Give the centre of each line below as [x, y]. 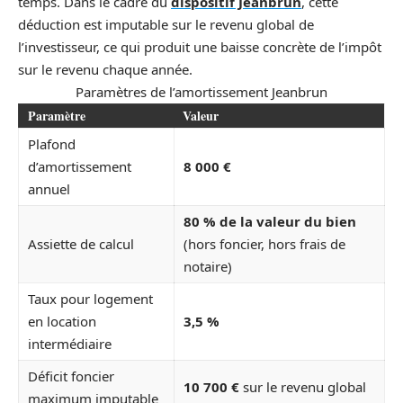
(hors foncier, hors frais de [264, 244]
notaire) [208, 267]
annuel [49, 189]
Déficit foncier [71, 376]
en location [62, 322]
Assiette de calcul [81, 244]
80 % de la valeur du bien [270, 222]
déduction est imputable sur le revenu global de [166, 25]
